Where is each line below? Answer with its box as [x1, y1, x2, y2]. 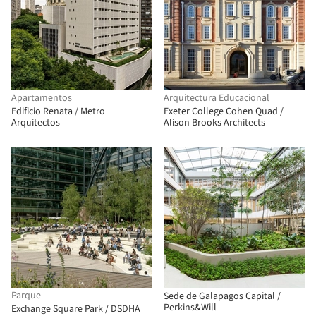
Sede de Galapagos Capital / [164, 289, 281, 303]
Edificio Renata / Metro [11, 104, 105, 119]
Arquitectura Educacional [164, 91, 269, 105]
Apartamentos [11, 91, 72, 105]
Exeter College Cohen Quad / [164, 104, 284, 119]
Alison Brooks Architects [164, 116, 265, 130]
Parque [11, 288, 41, 303]
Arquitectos [11, 116, 60, 130]
